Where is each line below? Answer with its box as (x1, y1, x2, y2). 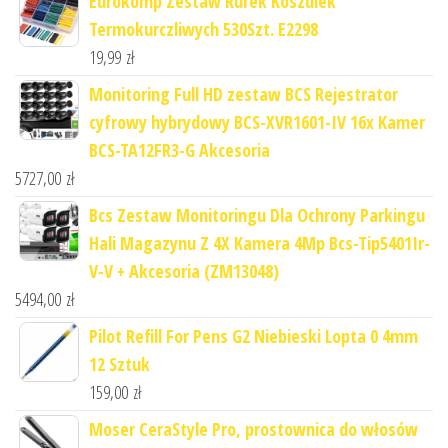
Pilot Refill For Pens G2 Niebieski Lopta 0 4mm (89, 323, 418, 348)
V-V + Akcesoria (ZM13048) (89, 258, 279, 283)
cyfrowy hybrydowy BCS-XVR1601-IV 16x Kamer (89, 109, 425, 134)
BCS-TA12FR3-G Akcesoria (89, 137, 270, 162)
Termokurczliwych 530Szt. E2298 (89, 16, 318, 41)
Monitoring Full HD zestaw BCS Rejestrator (89, 81, 398, 106)
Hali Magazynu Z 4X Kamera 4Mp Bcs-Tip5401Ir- (89, 230, 430, 255)
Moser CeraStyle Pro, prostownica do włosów (89, 416, 418, 441)
